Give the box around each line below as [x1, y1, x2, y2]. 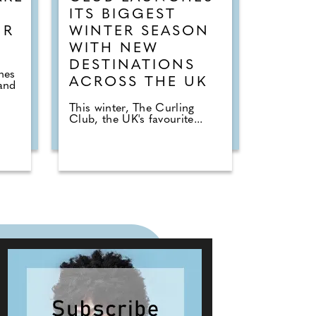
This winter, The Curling [69, 103, 195, 115]
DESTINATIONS [69, 59, 195, 73]
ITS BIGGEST [69, 8, 176, 23]
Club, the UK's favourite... [69, 114, 203, 126]
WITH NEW [69, 42, 159, 56]
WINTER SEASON [69, 25, 209, 39]
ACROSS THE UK [69, 75, 207, 90]
